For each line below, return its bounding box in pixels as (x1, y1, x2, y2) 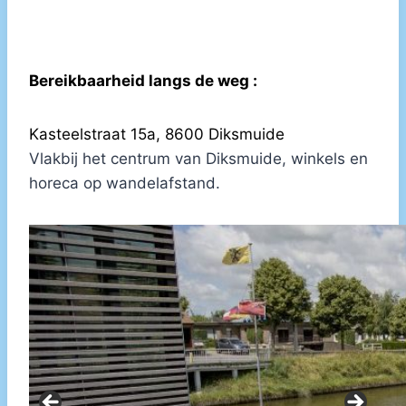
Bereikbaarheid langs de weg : (29, 72, 257, 90)
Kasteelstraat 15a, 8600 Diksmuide (29, 125, 285, 143)
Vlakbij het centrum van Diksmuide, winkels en (29, 150, 368, 168)
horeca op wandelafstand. (29, 174, 220, 192)
